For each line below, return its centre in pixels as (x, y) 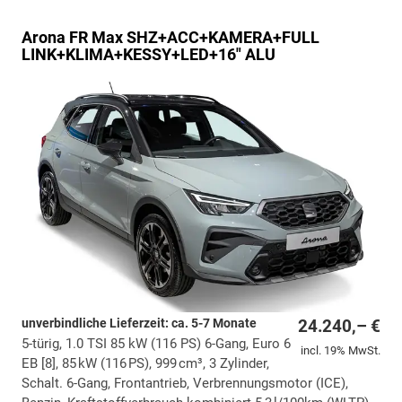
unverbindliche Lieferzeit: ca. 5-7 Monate (139, 323)
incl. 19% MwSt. (341, 350)
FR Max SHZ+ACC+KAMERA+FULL (194, 38)
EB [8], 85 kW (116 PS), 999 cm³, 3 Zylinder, (145, 363)
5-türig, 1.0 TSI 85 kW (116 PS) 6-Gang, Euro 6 (156, 343)
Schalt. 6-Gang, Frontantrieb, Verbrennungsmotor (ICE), (185, 383)
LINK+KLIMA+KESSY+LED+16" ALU (149, 55)
